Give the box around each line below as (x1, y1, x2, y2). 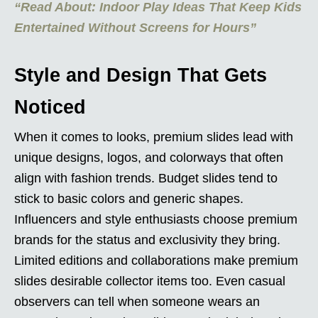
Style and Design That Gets (14, 64, 267, 86)
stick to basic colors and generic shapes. (14, 191, 243, 206)
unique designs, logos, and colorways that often (14, 150, 283, 165)
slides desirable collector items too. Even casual (14, 273, 285, 288)
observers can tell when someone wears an (14, 294, 260, 309)
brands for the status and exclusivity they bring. (14, 232, 280, 247)
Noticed (14, 96, 86, 118)
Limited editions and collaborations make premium (14, 253, 298, 268)
